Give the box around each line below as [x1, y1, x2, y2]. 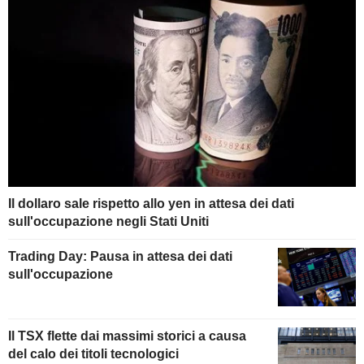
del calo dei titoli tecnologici [8, 346, 179, 361]
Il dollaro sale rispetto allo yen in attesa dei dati [8, 197, 294, 211]
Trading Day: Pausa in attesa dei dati [8, 249, 232, 264]
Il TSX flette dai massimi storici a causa [8, 328, 246, 343]
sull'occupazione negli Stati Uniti [8, 214, 209, 229]
